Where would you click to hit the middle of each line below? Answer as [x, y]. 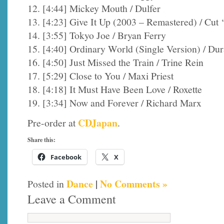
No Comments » [134, 183]
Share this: [41, 139]
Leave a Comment [72, 199]
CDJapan [98, 123]
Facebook [66, 157]
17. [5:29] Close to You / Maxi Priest [100, 75]
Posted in [47, 183]
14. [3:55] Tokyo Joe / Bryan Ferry [97, 35]
